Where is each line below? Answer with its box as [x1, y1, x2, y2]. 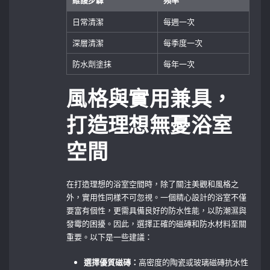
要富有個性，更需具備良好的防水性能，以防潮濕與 [66, 204, 247, 216]
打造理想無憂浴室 [66, 115, 233, 137]
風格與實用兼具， [66, 88, 233, 111]
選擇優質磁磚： [84, 256, 139, 268]
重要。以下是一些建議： [66, 231, 153, 242]
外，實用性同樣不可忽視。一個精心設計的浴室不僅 [66, 191, 247, 202]
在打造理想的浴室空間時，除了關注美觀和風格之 [66, 178, 239, 189]
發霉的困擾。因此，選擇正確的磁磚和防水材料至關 [66, 218, 247, 229]
